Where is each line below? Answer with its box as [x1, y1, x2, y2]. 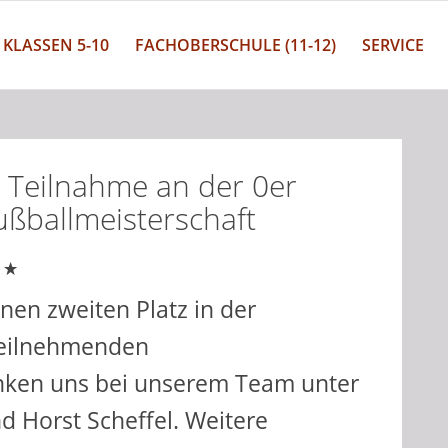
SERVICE [361, 34, 424, 56]
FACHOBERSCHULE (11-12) [134, 34, 336, 56]
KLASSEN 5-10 [2, 34, 109, 56]
